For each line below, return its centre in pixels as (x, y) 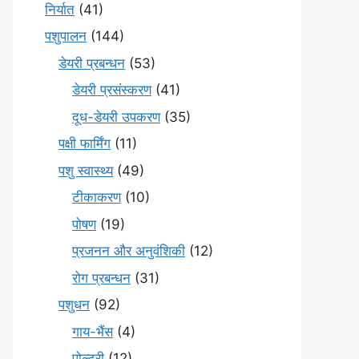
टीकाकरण (97, 197)
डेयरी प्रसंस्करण (112, 90)
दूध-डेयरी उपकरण (116, 117)
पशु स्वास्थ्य (86, 170)
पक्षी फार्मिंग (85, 143)
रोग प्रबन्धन (101, 278)
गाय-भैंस (93, 331)
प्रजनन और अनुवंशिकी (129, 251)
